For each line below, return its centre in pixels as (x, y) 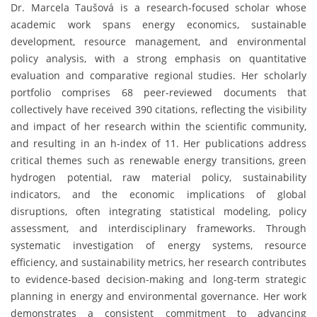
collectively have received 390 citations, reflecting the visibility (158, 109)
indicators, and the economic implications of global (158, 194)
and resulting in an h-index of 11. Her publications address (158, 143)
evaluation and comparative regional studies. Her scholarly (158, 75)
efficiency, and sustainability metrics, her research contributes (158, 262)
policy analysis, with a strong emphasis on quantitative (158, 58)
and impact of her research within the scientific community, (158, 126)
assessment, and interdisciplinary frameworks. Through (158, 228)
